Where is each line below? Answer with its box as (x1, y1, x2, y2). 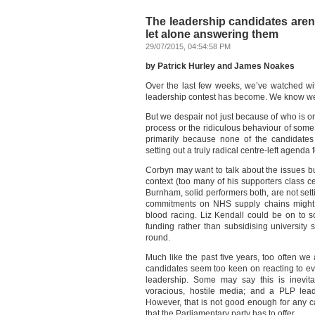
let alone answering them (146, 28, 278, 40)
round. (146, 233, 170, 243)
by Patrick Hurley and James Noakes (146, 61, 295, 71)
